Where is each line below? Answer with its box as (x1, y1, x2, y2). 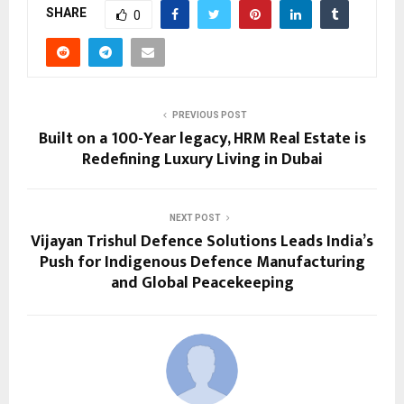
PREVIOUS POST (171, 109, 247, 120)
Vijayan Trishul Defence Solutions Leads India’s (31, 227, 373, 255)
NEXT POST (169, 212, 221, 223)
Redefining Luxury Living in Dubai (81, 145, 323, 173)
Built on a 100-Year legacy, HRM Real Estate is (38, 124, 366, 152)
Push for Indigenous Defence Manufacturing (39, 248, 365, 276)
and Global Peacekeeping (110, 269, 294, 297)
